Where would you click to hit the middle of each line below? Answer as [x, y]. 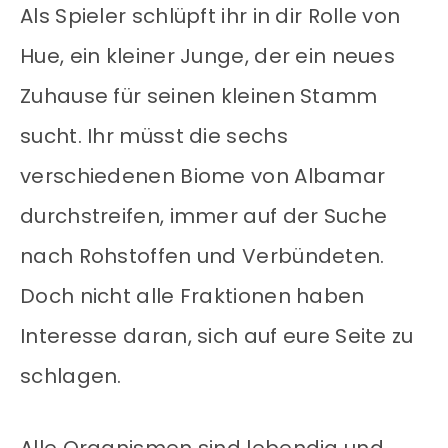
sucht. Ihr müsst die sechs [154, 136]
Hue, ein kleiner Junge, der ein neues [208, 56]
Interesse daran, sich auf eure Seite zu [217, 336]
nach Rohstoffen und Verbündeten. [202, 256]
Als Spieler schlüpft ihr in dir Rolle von [210, 16]
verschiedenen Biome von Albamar [203, 176]
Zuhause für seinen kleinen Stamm [199, 96]
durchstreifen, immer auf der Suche [204, 216]
